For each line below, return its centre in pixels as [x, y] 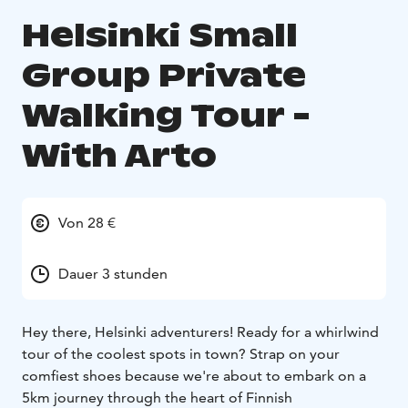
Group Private [164, 76]
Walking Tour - [166, 116]
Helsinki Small [160, 36]
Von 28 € [87, 223]
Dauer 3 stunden [113, 274]
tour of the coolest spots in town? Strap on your [181, 354]
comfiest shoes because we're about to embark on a [194, 376]
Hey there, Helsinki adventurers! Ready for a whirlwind [200, 332]
